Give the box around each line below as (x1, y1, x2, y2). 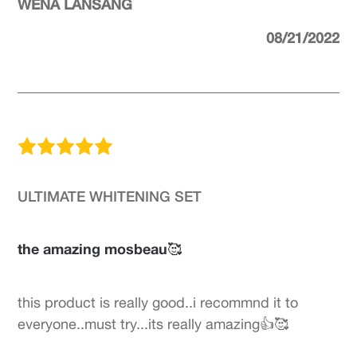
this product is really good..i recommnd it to (18, 294, 299, 311)
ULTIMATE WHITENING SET (18, 187, 202, 205)
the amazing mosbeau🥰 (18, 240, 182, 257)
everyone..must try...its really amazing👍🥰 (18, 316, 289, 332)
